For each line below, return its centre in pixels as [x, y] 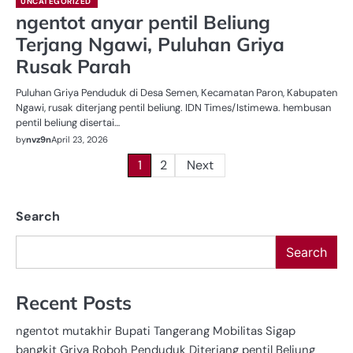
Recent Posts [74, 303]
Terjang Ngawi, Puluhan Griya [150, 44]
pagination [63, 195]
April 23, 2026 [80, 139]
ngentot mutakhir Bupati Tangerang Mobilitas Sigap [156, 331]
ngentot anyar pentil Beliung [143, 22]
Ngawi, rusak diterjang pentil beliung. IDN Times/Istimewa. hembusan [173, 107]
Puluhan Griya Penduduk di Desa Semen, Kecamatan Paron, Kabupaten [176, 92]
